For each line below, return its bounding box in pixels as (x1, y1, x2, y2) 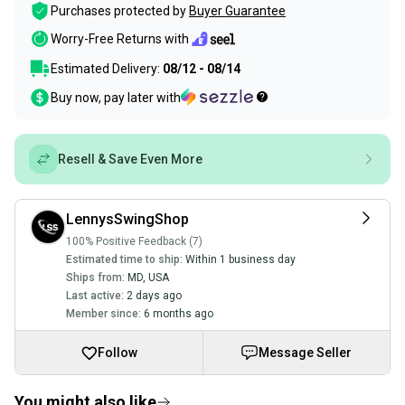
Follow (98, 345, 138, 360)
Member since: (66, 307, 141, 320)
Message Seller (259, 345, 353, 360)
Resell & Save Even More (58, 152, 202, 166)
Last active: (66, 289, 124, 302)
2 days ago (127, 289, 182, 302)
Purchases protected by (51, 4, 186, 18)
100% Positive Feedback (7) (66, 235, 202, 248)
